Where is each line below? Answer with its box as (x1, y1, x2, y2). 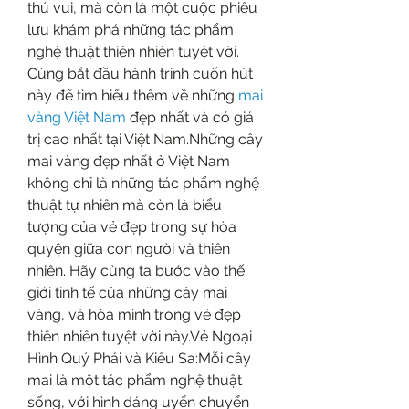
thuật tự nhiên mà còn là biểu (27, 196, 222, 214)
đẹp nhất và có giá (126, 109, 254, 126)
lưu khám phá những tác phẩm (27, 21, 234, 38)
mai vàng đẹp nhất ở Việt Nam (27, 152, 230, 170)
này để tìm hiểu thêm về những (27, 87, 238, 104)
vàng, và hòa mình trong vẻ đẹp (27, 306, 241, 323)
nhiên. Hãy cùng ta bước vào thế (27, 262, 245, 279)
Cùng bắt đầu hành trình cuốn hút (27, 65, 253, 82)
